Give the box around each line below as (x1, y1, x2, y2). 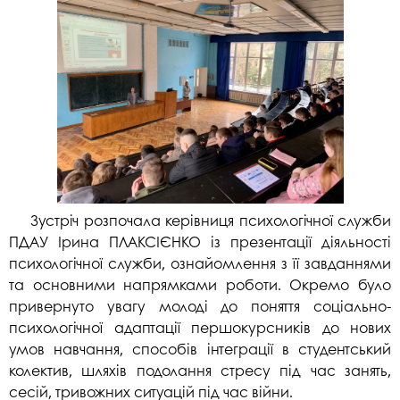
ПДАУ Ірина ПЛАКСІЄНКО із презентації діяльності (9, 230, 391, 252)
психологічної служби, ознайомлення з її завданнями (9, 252, 391, 273)
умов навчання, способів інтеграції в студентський (9, 337, 391, 359)
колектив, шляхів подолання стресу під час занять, (9, 359, 391, 380)
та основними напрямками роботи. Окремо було (9, 273, 391, 295)
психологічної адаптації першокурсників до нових (9, 316, 391, 337)
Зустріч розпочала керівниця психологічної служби (30, 209, 391, 230)
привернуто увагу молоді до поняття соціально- (9, 295, 391, 316)
